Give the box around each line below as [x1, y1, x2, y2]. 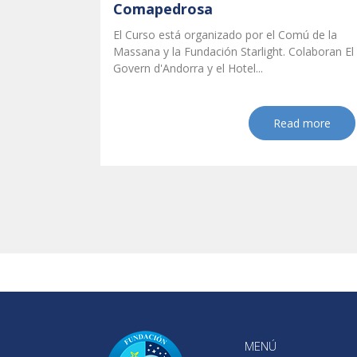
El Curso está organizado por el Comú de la [113, 27, 337, 43]
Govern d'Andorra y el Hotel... [113, 61, 263, 76]
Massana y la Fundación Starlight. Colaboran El [113, 44, 354, 60]
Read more [273, 116, 331, 131]
